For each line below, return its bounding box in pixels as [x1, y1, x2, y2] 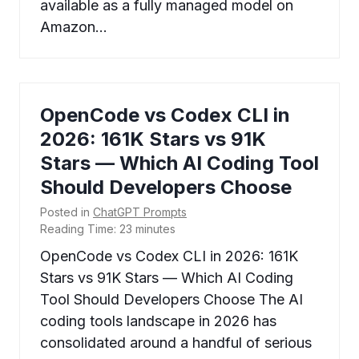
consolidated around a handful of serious [40, 334, 312, 352]
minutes [135, 222, 175, 236]
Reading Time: [40, 222, 116, 236]
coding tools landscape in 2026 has [40, 313, 276, 330]
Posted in [40, 205, 93, 220]
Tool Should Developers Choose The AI [40, 291, 303, 309]
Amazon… [40, 18, 107, 36]
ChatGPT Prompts [93, 205, 187, 220]
